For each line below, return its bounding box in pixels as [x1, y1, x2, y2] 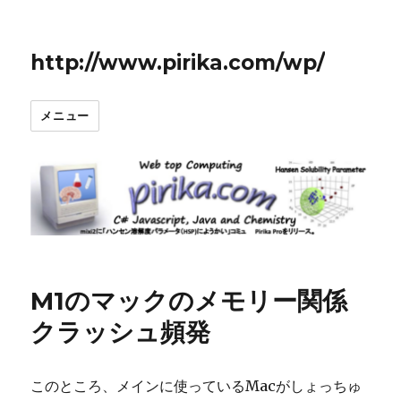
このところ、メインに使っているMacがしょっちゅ [30, 376, 363, 395]
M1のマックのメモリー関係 [30, 285, 348, 316]
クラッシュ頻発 [30, 316, 211, 347]
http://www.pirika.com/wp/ [30, 50, 326, 75]
